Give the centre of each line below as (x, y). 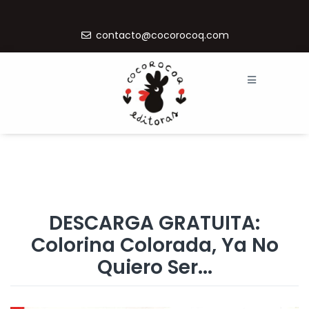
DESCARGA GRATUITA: (154, 223)
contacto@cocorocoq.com (162, 35)
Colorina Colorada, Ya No (154, 245)
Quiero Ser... (154, 267)
